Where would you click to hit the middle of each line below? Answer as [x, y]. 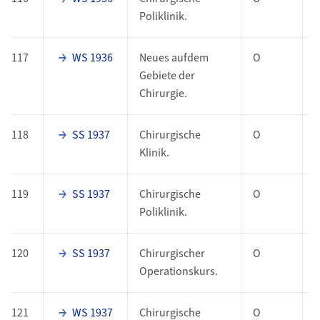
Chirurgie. [163, 94]
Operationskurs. [178, 272]
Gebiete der [167, 76]
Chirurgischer [172, 254]
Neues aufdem [174, 58]
